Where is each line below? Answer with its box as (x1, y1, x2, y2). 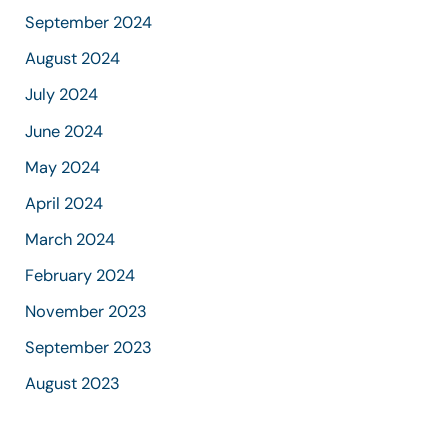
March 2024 (25, 228, 116, 250)
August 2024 (25, 48, 121, 70)
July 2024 (25, 84, 99, 106)
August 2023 (25, 373, 121, 395)
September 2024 (25, 12, 153, 34)
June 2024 (25, 120, 104, 142)
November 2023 (25, 300, 148, 322)
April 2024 (25, 192, 104, 214)
